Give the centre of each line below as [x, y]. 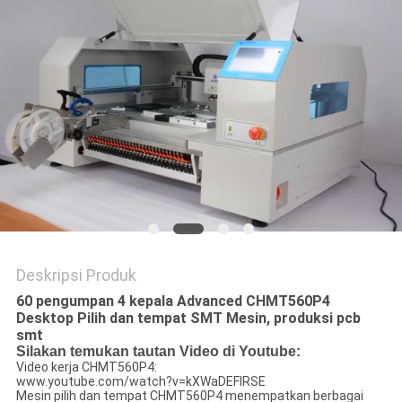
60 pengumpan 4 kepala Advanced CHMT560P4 [173, 301]
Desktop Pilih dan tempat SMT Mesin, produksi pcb [188, 319]
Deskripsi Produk [76, 275]
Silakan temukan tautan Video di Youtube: [158, 352]
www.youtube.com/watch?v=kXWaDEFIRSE [140, 382]
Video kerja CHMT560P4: [86, 367]
